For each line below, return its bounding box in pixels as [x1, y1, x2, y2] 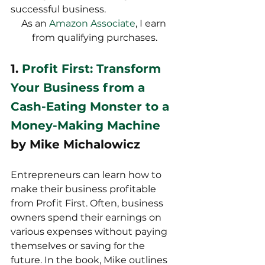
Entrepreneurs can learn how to [11, 169, 164, 181]
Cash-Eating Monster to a [11, 99, 173, 114]
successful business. [11, 4, 106, 15]
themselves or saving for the [11, 240, 147, 252]
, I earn [135, 18, 169, 30]
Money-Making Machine [11, 118, 160, 133]
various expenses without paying [11, 226, 170, 238]
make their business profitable [11, 183, 159, 195]
